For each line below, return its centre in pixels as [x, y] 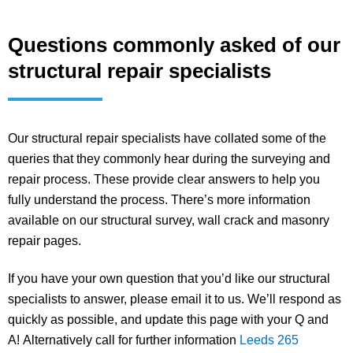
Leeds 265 [269, 340]
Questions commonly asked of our [174, 45]
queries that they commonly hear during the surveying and [169, 158]
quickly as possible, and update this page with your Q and [168, 319]
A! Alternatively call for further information [124, 340]
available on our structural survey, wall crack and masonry [169, 220]
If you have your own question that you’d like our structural [169, 278]
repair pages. [45, 240]
